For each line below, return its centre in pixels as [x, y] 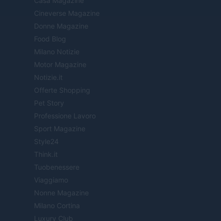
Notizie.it [48, 77]
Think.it [46, 154]
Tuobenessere [57, 167]
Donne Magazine [61, 26]
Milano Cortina [57, 206]
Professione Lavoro [65, 116]
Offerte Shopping [62, 90]
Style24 [46, 142]
